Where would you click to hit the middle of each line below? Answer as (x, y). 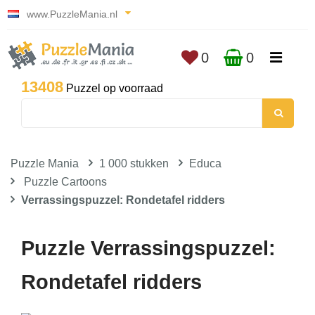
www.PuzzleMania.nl (72, 14)
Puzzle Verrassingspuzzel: (148, 248)
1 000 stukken (134, 163)
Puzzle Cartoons (65, 182)
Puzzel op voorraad (113, 88)
